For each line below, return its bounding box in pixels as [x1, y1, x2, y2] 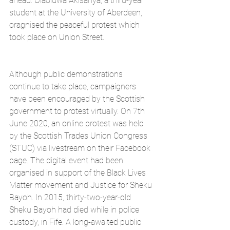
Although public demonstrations [9, 69, 125, 79]
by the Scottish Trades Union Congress [9, 130, 149, 141]
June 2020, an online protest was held [9, 118, 146, 128]
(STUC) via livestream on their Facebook [9, 143, 152, 153]
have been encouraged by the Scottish [9, 93, 147, 104]
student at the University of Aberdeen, [9, 7, 144, 17]
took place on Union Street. [9, 32, 104, 42]
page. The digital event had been [9, 155, 125, 165]
